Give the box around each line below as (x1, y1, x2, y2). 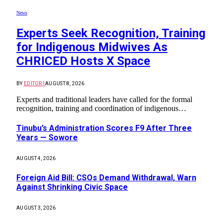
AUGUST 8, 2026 (45, 80, 85, 86)
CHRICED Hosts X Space (16, 54, 150, 68)
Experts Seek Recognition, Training (16, 26, 206, 40)
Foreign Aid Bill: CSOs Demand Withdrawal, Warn (16, 172, 196, 182)
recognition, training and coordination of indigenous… (16, 104, 186, 112)
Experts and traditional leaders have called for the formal (16, 95, 192, 104)
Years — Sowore (16, 133, 78, 143)
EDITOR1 (23, 80, 46, 86)
